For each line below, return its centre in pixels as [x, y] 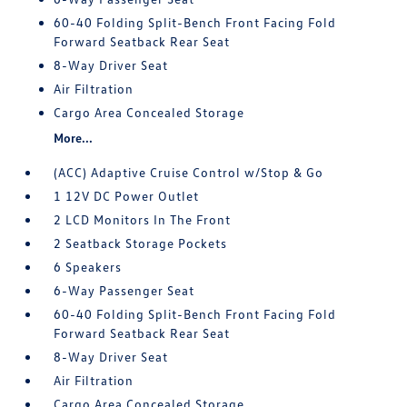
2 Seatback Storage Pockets [141, 243]
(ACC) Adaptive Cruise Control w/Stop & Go [189, 172]
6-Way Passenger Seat [124, 290]
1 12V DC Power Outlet [127, 196]
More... [74, 138]
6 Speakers [88, 267]
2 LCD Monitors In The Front [143, 219]
